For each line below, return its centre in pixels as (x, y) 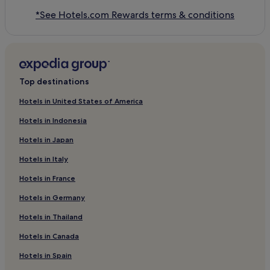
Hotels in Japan (46, 139)
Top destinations (54, 81)
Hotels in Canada (49, 236)
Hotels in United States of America (81, 101)
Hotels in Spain (46, 255)
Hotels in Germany (52, 197)
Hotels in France (47, 178)
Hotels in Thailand (51, 216)
